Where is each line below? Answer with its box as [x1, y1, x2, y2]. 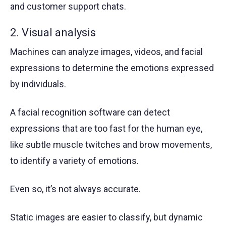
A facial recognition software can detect [10, 106, 170, 118]
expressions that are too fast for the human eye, [10, 123, 202, 134]
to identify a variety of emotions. [10, 155, 139, 166]
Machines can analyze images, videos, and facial [10, 46, 203, 57]
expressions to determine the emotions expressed [10, 62, 214, 73]
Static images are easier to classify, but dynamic [10, 211, 203, 222]
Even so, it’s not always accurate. [10, 183, 141, 194]
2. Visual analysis [10, 26, 96, 39]
